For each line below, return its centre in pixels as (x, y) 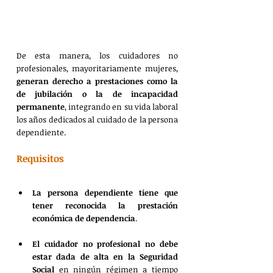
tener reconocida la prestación (105, 205)
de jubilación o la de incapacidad (97, 94)
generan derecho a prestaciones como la (97, 81)
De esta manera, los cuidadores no (97, 55)
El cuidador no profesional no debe (105, 243)
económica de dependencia (84, 218)
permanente (41, 106)
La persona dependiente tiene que (105, 192)
